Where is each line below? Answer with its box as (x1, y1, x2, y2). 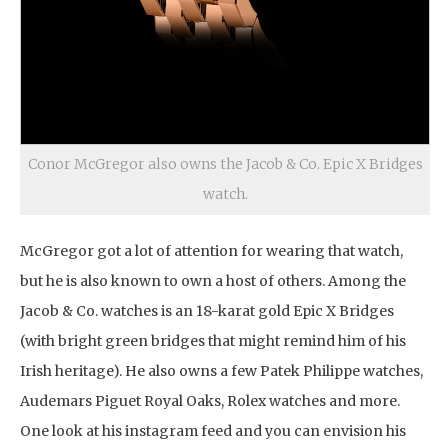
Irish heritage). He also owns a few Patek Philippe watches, (20, 361, 423, 380)
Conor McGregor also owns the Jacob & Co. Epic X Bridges (27, 154, 423, 173)
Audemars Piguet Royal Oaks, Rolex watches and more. (20, 391, 400, 410)
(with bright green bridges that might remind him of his (20, 331, 406, 350)
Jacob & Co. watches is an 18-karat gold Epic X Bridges (20, 301, 394, 320)
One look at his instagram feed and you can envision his (20, 421, 406, 440)
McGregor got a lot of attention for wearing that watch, (20, 241, 403, 260)
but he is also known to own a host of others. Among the (20, 271, 406, 290)
